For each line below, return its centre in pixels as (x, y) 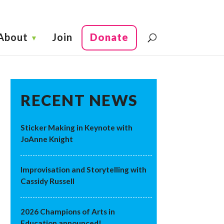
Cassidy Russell (48, 181)
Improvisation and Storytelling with (84, 169)
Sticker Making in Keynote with (77, 127)
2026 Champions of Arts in (68, 211)
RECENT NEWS (79, 100)
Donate (109, 37)
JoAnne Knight (47, 139)
